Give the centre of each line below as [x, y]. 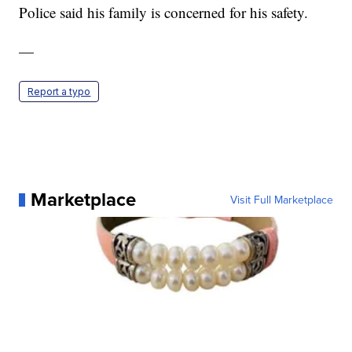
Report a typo [59, 92]
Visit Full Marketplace [281, 200]
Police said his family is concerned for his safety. [164, 13]
